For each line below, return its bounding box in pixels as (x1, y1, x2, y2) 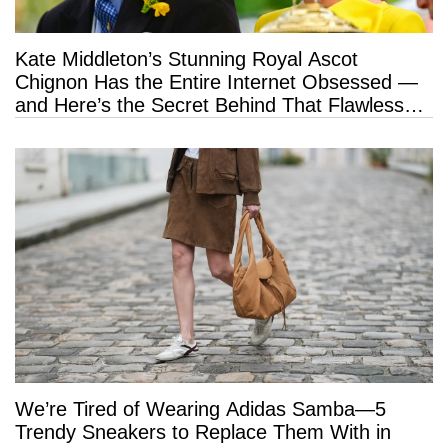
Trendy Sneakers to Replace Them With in (15, 420, 391, 443)
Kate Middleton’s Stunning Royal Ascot (15, 47, 358, 70)
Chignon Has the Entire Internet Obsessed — (15, 70, 418, 93)
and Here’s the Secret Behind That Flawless (15, 93, 404, 116)
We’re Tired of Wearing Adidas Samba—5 (15, 397, 386, 420)
